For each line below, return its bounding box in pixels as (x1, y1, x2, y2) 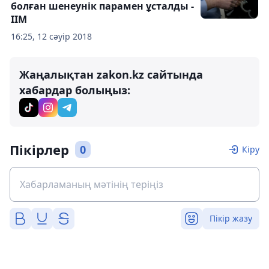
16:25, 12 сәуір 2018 (11, 31, 92, 43)
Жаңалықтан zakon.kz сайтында (19, 67, 203, 82)
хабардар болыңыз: (19, 83, 130, 98)
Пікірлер (10, 141, 69, 159)
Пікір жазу (210, 213, 252, 225)
